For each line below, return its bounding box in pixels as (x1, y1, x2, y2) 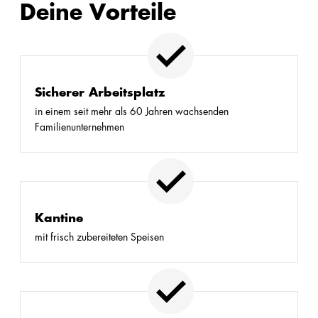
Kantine (35, 212, 83, 224)
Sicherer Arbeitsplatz (35, 86, 165, 99)
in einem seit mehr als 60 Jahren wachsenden (35, 106, 229, 116)
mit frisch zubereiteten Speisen (35, 231, 164, 242)
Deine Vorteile (20, 1, 176, 23)
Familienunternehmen (35, 121, 124, 132)
